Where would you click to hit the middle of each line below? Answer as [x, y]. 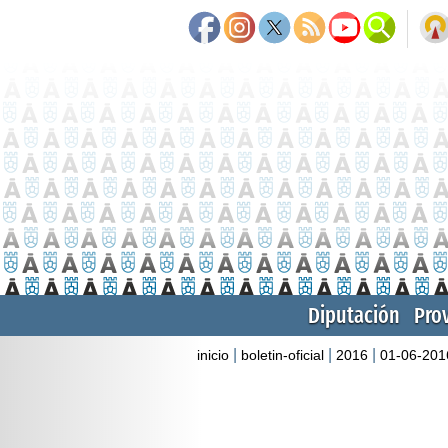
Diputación [354, 315]
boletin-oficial [282, 354]
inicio [213, 354]
